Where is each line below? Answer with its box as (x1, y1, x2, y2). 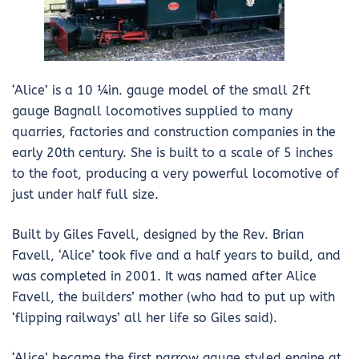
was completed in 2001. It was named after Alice (12, 268, 317, 284)
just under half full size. (12, 187, 159, 202)
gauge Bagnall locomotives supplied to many (12, 103, 292, 119)
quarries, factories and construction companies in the (12, 124, 336, 139)
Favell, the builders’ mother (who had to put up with (12, 289, 335, 305)
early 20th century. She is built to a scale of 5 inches (12, 145, 333, 160)
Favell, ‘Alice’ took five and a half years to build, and (12, 248, 341, 263)
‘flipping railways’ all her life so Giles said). (12, 310, 277, 325)
